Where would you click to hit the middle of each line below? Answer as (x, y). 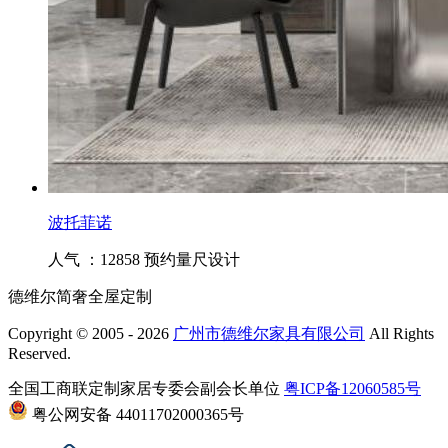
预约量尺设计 (192, 259)
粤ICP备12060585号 (352, 388)
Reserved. (39, 353)
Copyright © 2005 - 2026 (90, 333)
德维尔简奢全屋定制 (80, 296)
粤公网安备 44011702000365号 (136, 414)
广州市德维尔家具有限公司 (269, 333)
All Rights (399, 333)
